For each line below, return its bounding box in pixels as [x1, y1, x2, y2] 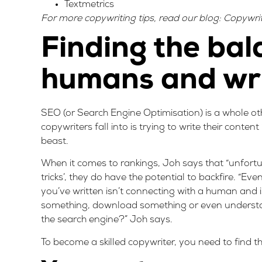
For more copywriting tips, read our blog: [41, 13, 223, 23]
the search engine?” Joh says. [41, 215, 173, 225]
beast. [41, 137, 68, 147]
